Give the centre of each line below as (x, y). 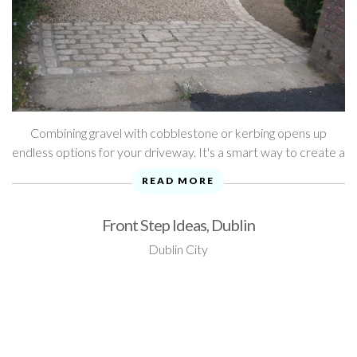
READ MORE (178, 180)
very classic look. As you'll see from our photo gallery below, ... (178, 171)
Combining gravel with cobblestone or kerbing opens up (178, 132)
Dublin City (178, 249)
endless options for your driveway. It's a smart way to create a (178, 151)
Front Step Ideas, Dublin (178, 224)
